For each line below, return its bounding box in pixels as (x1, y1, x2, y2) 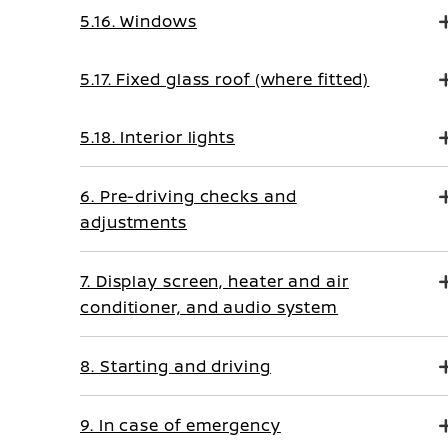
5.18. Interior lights (80, 126, 235, 148)
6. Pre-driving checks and (80, 185, 297, 207)
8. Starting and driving (80, 355, 271, 377)
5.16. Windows (80, 10, 197, 32)
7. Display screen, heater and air (80, 270, 349, 292)
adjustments (80, 211, 187, 233)
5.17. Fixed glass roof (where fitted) (80, 68, 370, 90)
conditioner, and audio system (80, 296, 339, 318)
